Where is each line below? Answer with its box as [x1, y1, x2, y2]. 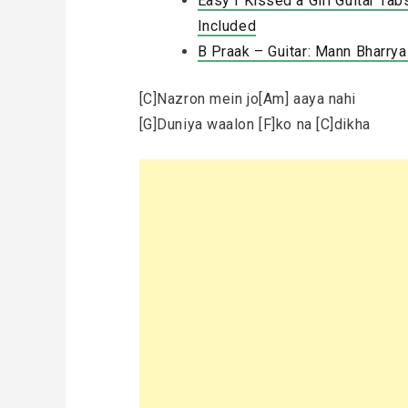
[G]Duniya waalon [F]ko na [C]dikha [138, 116, 371, 133]
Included [197, 17, 257, 35]
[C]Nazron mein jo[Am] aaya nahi [138, 90, 357, 107]
